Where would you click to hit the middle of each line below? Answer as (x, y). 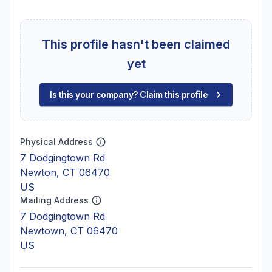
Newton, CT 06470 (65, 172)
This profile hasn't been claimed (136, 44)
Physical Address (56, 142)
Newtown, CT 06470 (69, 231)
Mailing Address (54, 200)
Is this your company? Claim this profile (129, 94)
